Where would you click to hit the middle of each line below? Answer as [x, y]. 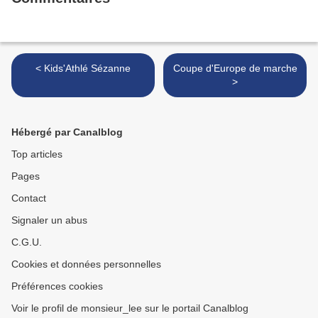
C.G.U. [27, 242]
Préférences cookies [57, 286]
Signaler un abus [49, 220]
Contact [29, 198]
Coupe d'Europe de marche [235, 68]
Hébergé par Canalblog [67, 132]
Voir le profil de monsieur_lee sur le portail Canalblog [130, 308]
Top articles [37, 154]
